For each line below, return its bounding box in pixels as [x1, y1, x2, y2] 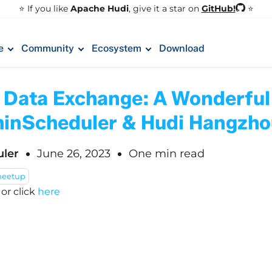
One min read [129, 147, 205, 160]
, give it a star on [128, 4, 202, 13]
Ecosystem [92, 42, 141, 54]
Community [21, 42, 74, 54]
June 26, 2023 [37, 147, 110, 160]
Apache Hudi [70, 4, 129, 13]
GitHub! [201, 3, 236, 14]
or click [1, 186, 38, 197]
